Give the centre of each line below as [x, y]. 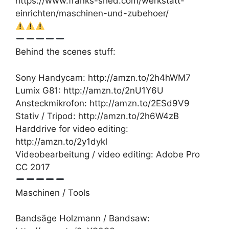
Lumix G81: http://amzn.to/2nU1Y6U [89, 90]
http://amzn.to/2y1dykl [61, 141]
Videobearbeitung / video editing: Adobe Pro [108, 154]
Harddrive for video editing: [72, 129]
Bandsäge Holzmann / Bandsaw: [83, 219]
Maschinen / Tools [53, 192]
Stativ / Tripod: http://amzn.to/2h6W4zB [97, 116]
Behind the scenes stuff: [65, 52]
